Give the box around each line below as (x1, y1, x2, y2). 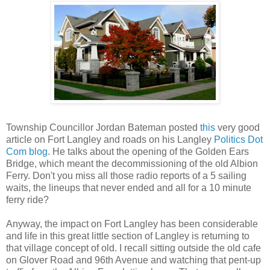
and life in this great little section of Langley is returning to (6, 230, 250, 241)
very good (215, 122, 260, 133)
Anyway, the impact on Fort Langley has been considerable (6, 218, 258, 229)
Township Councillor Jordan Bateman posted (6, 122, 200, 133)
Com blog (6, 146, 48, 157)
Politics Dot (214, 134, 263, 145)
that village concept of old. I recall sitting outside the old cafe (6, 242, 261, 253)
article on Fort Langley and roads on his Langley (6, 134, 214, 145)
